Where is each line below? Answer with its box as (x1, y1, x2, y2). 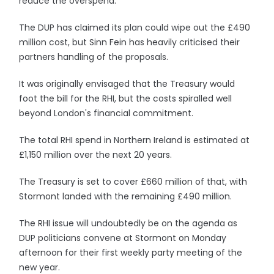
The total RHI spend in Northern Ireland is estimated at (19, 134, 250, 146)
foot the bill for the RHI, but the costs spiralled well (19, 92, 232, 105)
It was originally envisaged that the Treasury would (19, 78, 235, 90)
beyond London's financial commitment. (19, 107, 194, 119)
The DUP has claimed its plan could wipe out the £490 (19, 21, 251, 34)
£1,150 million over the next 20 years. (19, 149, 172, 161)
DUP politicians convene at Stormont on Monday (19, 232, 227, 244)
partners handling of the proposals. (19, 51, 169, 63)
